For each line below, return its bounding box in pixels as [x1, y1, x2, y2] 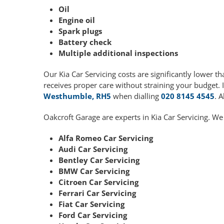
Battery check [58, 37, 111, 47]
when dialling [111, 91, 161, 101]
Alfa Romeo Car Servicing [58, 133, 153, 143]
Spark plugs [58, 26, 102, 36]
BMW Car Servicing [58, 166, 129, 176]
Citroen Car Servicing [58, 177, 138, 187]
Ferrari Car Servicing [58, 188, 136, 198]
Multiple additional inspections [58, 48, 178, 58]
